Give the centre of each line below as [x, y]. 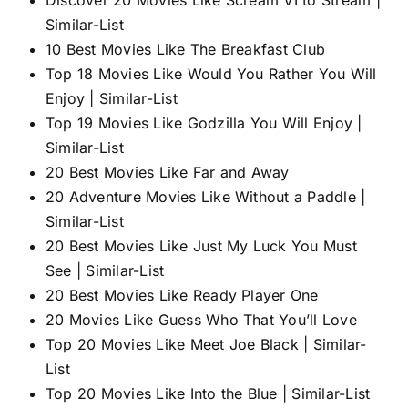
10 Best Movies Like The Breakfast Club [186, 49]
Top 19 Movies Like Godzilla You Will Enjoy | [204, 122]
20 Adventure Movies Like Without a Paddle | [206, 196]
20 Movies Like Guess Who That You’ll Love [201, 319]
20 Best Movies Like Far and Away [168, 172]
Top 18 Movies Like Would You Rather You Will [211, 73]
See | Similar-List [105, 270]
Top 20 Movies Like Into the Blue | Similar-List [208, 393]
